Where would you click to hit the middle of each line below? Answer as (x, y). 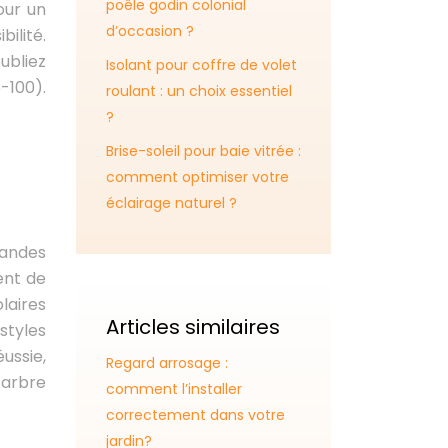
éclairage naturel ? (171, 203)
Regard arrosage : (167, 363)
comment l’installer (174, 389)
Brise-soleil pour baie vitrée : (203, 151)
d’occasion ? (150, 31)
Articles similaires (193, 327)
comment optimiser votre (197, 177)
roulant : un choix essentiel (199, 91)
